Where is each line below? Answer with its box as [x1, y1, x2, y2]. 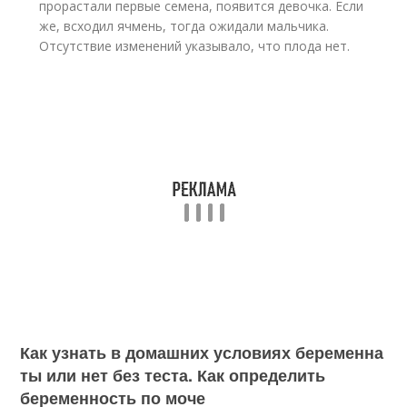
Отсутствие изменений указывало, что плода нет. [39, 37, 351, 55]
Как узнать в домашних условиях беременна [20, 341, 384, 364]
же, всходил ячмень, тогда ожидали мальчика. [39, 17, 330, 35]
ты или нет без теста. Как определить [20, 363, 326, 387]
